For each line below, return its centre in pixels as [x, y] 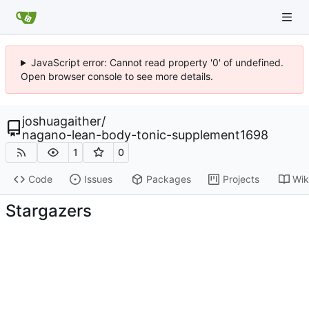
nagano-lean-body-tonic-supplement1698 [145, 135]
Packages [168, 179]
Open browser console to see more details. [117, 76]
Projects [241, 179]
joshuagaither [62, 121]
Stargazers [49, 211]
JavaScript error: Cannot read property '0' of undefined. [157, 62]
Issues [98, 179]
